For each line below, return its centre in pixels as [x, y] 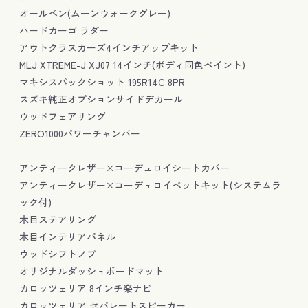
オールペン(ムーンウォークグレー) [95, 13]
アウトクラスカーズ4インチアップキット [109, 47]
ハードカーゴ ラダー [64, 30]
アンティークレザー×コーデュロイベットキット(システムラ [151, 185]
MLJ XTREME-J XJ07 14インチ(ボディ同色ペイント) [133, 64]
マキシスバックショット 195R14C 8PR [102, 81]
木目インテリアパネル [68, 236]
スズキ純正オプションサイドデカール [101, 99]
